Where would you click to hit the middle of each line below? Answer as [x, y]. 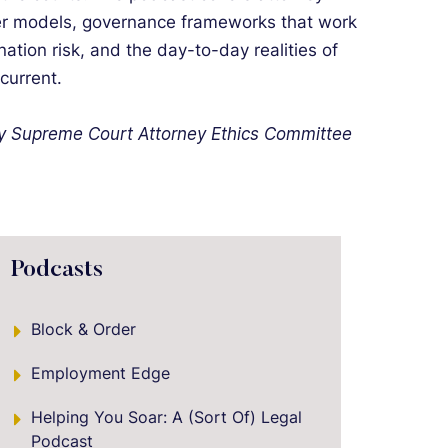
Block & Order [83, 329]
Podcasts [57, 270]
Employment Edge [100, 373]
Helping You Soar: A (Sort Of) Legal [166, 417]
